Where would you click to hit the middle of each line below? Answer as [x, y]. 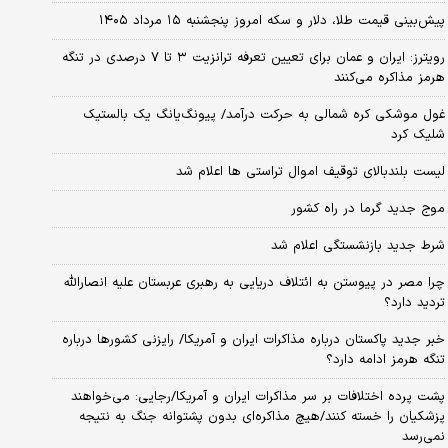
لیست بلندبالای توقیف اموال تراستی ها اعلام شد [310, 171]
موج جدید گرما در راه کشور [367, 208]
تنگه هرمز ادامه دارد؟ [385, 359]
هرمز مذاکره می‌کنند [389, 77]
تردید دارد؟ [414, 302]
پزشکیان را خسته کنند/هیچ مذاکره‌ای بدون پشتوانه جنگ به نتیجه [261, 416]
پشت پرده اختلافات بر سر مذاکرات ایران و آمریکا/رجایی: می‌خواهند [257, 396]
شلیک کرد [417, 134]
